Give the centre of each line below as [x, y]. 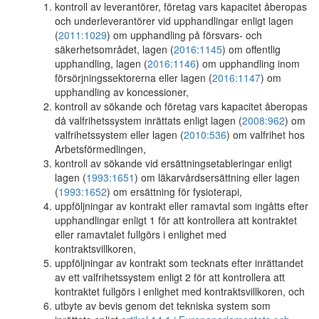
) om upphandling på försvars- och [184, 35]
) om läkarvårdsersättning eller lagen [217, 177]
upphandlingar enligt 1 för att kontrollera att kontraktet [176, 220]
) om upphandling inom [248, 63]
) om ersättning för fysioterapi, [174, 192]
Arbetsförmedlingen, [100, 149]
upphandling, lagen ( [101, 63]
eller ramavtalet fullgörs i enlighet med [141, 234]
